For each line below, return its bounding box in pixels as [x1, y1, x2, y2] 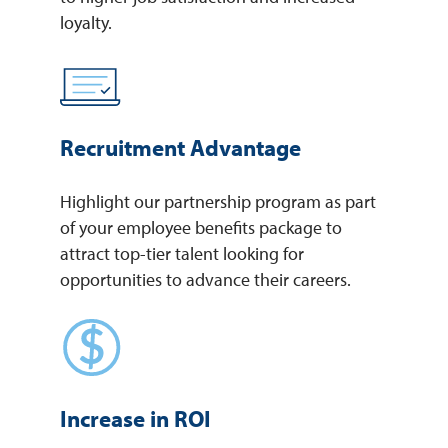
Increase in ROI [60, 404, 211, 434]
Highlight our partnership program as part [60, 190, 376, 214]
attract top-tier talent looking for [60, 242, 304, 266]
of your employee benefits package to [60, 216, 342, 240]
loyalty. [60, 11, 112, 35]
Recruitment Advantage [60, 133, 301, 163]
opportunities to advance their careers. [60, 268, 351, 292]
